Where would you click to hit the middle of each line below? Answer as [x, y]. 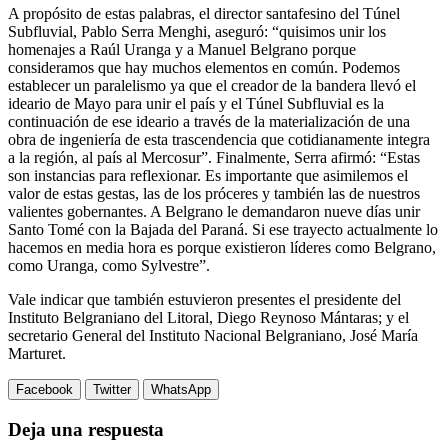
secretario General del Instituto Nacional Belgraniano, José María [213, 335]
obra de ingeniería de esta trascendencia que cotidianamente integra [219, 139]
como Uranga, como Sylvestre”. [109, 265]
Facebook [44, 389]
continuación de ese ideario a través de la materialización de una [209, 121]
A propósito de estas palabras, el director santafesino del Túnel [204, 13]
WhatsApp [181, 389]
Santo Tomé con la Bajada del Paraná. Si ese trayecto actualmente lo [223, 229]
